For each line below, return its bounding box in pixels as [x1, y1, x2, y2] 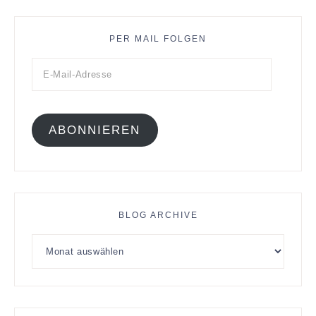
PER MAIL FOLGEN [109, 34, 207, 44]
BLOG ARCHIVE [118, 209, 198, 220]
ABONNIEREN [49, 123, 141, 137]
